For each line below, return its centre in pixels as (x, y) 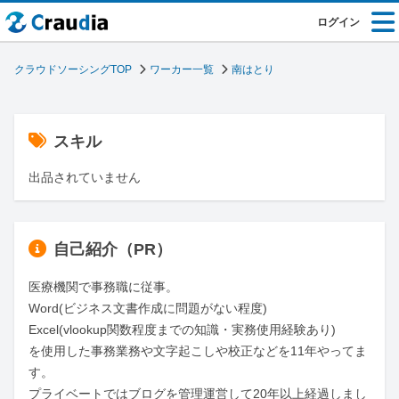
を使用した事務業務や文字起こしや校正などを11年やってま (198, 351)
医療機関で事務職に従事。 (103, 287)
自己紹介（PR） (113, 249)
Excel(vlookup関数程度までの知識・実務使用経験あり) (182, 330)
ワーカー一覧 (182, 69)
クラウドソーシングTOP (73, 69)
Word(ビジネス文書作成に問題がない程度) (148, 308)
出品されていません (85, 177)
